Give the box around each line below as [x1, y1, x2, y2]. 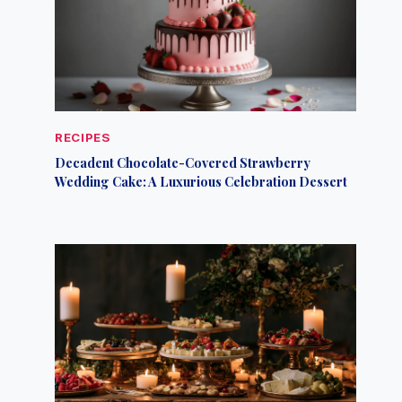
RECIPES [55, 130, 111, 145]
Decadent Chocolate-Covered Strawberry [55, 153, 311, 171]
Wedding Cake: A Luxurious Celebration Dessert [55, 171, 348, 190]
